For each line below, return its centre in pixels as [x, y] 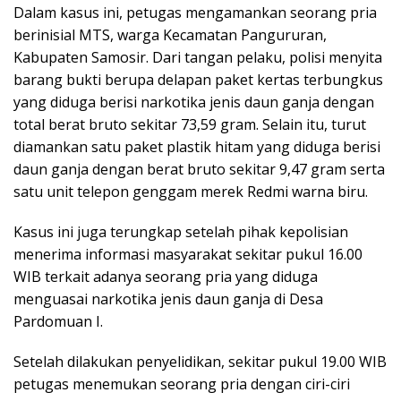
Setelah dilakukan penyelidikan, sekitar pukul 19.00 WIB [200, 361]
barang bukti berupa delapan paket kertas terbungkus [198, 79]
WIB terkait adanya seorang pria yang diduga [166, 276]
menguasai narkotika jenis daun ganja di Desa [168, 299]
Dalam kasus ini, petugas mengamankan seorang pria [195, 12]
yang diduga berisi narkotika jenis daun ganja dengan [194, 102]
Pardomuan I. [58, 321]
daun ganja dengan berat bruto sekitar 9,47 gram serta [199, 169]
